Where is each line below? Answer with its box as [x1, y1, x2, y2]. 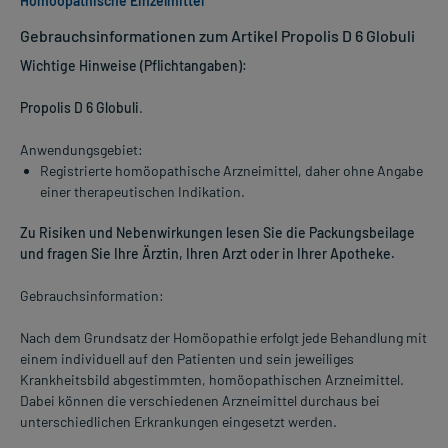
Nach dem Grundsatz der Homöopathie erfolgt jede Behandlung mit [20, 329, 427, 347]
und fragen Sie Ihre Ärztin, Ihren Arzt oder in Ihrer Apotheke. [20, 245, 395, 263]
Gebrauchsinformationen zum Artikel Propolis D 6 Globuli [20, 26, 415, 46]
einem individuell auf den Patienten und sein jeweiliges [20, 350, 354, 368]
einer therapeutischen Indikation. [40, 183, 245, 201]
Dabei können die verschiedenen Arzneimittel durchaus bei [20, 392, 380, 410]
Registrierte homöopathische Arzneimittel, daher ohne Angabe [40, 162, 423, 180]
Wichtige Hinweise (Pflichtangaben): [20, 57, 247, 75]
